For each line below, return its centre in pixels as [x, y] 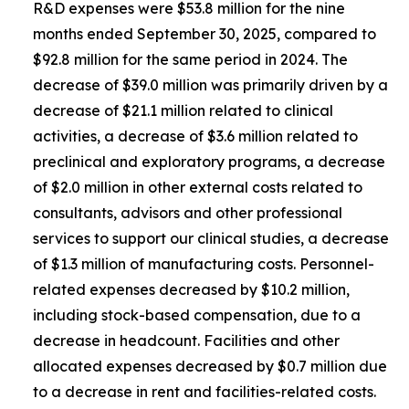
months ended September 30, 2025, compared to [204, 34]
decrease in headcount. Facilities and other [186, 341]
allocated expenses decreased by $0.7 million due [210, 366]
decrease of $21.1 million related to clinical [183, 110]
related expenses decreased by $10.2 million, [191, 289]
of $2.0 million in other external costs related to [198, 187]
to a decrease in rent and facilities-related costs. [204, 392]
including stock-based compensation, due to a [197, 315]
